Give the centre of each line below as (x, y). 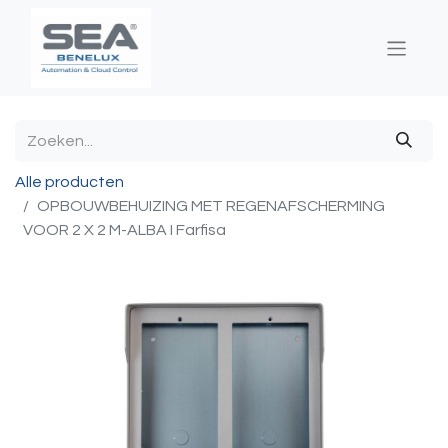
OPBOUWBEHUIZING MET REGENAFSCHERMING (211, 206)
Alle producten (69, 182)
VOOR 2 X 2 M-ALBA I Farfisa (124, 230)
